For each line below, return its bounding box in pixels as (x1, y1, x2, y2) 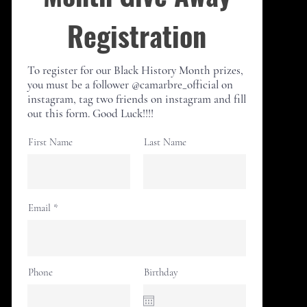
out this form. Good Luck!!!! (27, 106, 153, 121)
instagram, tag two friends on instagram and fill (27, 91, 246, 106)
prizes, (213, 62, 243, 77)
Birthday (144, 265, 178, 278)
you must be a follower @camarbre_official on (27, 77, 233, 92)
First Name (28, 135, 73, 148)
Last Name (144, 135, 186, 148)
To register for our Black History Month (27, 62, 213, 77)
